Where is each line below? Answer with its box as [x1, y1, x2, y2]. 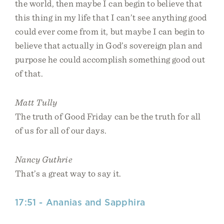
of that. [15, 68, 43, 78]
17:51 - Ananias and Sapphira [15, 197, 145, 207]
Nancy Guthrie [15, 154, 72, 164]
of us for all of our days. [15, 125, 107, 135]
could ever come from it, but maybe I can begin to [15, 26, 205, 36]
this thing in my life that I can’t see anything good [15, 12, 207, 22]
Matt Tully [15, 97, 57, 107]
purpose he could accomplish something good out [15, 54, 205, 64]
